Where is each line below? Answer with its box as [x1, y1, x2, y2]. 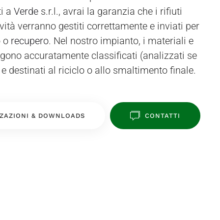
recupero [11, 35, 49, 47]
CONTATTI [145, 112, 180, 119]
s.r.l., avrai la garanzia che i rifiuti [38, 5, 182, 17]
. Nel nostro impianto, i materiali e [49, 35, 193, 47]
